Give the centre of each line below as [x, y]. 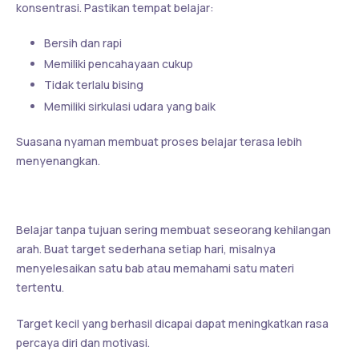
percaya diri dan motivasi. [83, 342]
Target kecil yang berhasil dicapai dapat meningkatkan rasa [172, 323]
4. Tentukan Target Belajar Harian [139, 197]
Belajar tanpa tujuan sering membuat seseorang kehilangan [173, 229]
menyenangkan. [58, 160]
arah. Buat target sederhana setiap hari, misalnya [146, 248]
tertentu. [40, 287]
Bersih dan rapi [83, 42]
